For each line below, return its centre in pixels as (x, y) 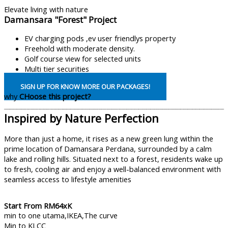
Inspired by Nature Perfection (81, 119)
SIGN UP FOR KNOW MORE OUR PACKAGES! (85, 87)
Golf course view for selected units (83, 58)
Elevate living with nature (46, 9)
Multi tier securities (57, 68)
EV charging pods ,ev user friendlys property (100, 38)
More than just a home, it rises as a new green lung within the (109, 138)
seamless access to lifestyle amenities (68, 179)
